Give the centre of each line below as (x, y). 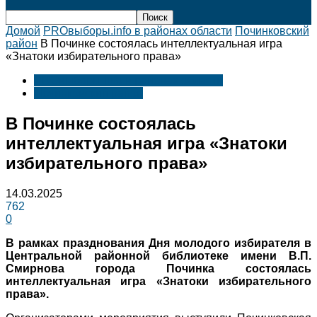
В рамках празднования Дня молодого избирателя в (158, 243)
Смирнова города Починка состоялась (158, 268)
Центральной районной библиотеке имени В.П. (158, 255)
